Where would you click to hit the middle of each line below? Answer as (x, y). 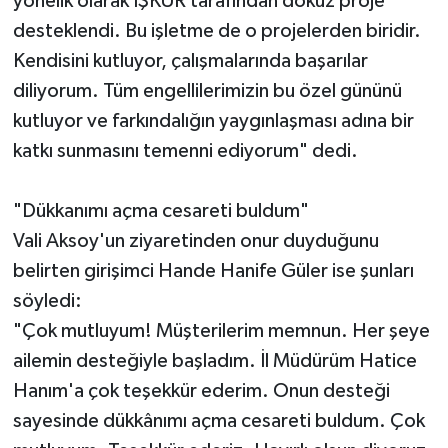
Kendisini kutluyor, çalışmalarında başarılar (190, 60)
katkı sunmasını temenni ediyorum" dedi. (185, 150)
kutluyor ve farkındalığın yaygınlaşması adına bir (213, 120)
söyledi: (47, 300)
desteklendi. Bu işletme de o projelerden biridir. (216, 30)
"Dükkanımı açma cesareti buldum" (160, 210)
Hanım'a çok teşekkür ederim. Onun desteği (201, 390)
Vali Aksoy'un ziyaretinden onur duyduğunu (195, 240)
